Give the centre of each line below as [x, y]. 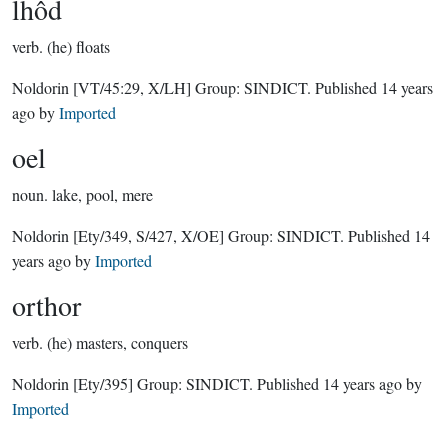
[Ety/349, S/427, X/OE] [148, 235]
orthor [46, 305]
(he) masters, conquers [117, 342]
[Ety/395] [103, 383]
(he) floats [78, 46]
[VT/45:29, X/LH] [132, 87]
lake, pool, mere [102, 194]
